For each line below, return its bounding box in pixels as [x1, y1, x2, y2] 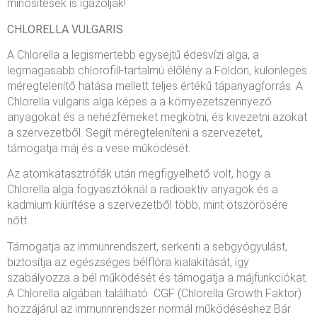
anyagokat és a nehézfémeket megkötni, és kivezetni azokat [7, 110, 307, 125]
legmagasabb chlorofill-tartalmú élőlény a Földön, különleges [7, 64, 307, 78]
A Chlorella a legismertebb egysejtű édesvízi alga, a [7, 48, 259, 62]
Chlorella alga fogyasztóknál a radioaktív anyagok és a [7, 183, 278, 197]
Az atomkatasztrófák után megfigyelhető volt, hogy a [7, 167, 270, 181]
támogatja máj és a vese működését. [7, 142, 190, 156]
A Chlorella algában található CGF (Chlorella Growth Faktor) [7, 286, 301, 300]
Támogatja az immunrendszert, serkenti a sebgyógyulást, [7, 239, 287, 253]
